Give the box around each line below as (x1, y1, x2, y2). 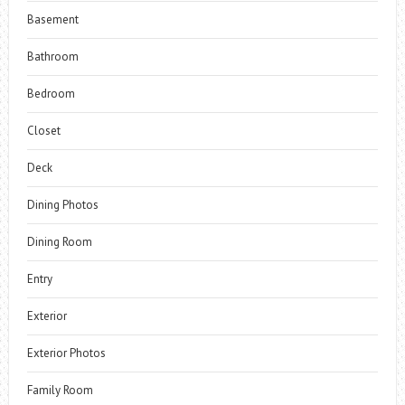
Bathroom (26, 49, 79, 64)
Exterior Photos (26, 345, 106, 361)
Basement (26, 12, 79, 27)
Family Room (26, 382, 93, 398)
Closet (26, 123, 61, 138)
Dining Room (26, 234, 92, 250)
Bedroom (26, 86, 75, 101)
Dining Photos (26, 197, 99, 212)
